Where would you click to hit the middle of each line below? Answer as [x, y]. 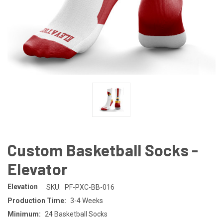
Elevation [23, 187]
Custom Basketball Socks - [103, 150]
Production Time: [37, 200]
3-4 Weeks [86, 200]
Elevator [38, 168]
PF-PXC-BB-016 [89, 187]
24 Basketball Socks [76, 214]
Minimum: [24, 214]
